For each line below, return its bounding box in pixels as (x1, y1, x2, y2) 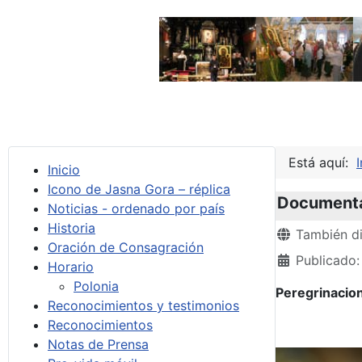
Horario (48, 259, 94, 275)
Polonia (74, 278, 119, 294)
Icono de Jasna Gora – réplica (48, 181, 230, 197)
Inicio (48, 162, 80, 178)
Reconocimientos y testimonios (48, 297, 239, 314)
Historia (48, 220, 95, 236)
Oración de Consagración (48, 239, 204, 255)
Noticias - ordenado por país (48, 200, 225, 217)
